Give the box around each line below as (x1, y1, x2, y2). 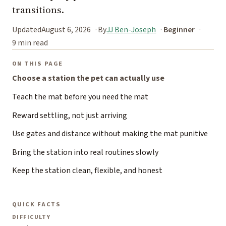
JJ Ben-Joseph (106, 24, 156, 36)
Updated (12, 24, 41, 36)
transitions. (12, 4, 64, 17)
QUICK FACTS (12, 199, 61, 209)
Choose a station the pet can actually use (12, 73, 164, 84)
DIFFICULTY (12, 213, 51, 222)
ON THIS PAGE (12, 59, 63, 69)
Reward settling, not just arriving (12, 109, 127, 121)
